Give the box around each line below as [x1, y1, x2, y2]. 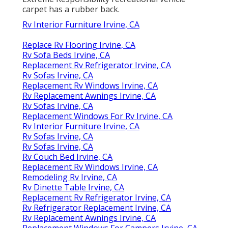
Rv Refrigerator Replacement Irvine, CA [22, 202, 171, 213]
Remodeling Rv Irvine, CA [22, 171, 117, 183]
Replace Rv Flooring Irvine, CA [22, 39, 135, 50]
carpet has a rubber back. [22, 3, 120, 15]
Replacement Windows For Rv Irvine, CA [22, 110, 173, 122]
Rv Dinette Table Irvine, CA [22, 181, 124, 193]
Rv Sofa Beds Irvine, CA [22, 49, 110, 61]
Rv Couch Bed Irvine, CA [22, 151, 112, 162]
